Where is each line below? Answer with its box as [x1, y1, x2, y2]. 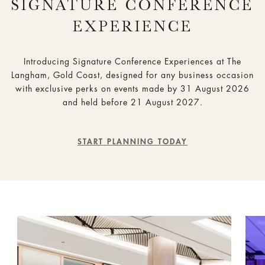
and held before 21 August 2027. [62, 98, 203, 107]
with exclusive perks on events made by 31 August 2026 [15, 85, 250, 93]
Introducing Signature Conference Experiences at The [24, 57, 241, 66]
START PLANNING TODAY [77, 138, 188, 146]
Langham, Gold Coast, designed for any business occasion [11, 71, 254, 80]
